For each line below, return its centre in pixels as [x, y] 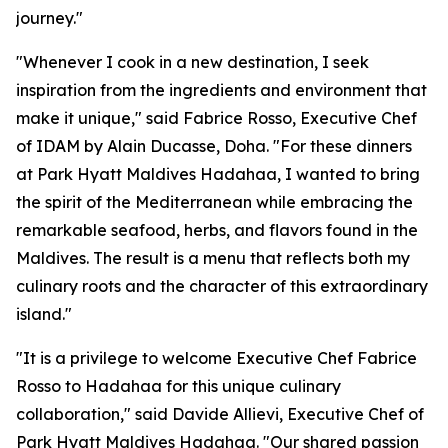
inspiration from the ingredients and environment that [221, 90]
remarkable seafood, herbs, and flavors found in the [217, 230]
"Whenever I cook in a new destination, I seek [192, 62]
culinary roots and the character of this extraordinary [222, 286]
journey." [49, 18]
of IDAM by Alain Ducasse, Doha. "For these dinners [214, 146]
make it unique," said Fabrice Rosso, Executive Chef [216, 118]
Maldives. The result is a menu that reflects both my [213, 258]
